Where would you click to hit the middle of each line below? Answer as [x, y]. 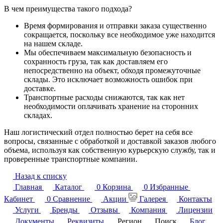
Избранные [169, 187]
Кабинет [18, 199]
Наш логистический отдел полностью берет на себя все [98, 132]
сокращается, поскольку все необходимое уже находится [119, 34]
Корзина [117, 187]
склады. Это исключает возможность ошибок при [108, 79]
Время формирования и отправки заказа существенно [115, 25]
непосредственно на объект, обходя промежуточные [112, 70]
